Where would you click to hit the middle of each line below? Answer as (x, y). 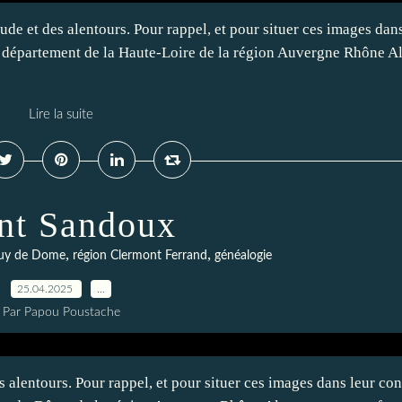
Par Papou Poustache (61, 312)
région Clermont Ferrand (140, 256)
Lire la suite (61, 114)
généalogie (243, 256)
